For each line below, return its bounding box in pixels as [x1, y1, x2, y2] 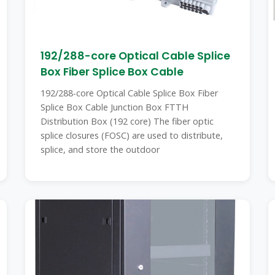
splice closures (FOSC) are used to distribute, [40, 130, 223, 141]
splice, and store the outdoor [40, 144, 160, 155]
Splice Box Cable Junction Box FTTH [40, 101, 188, 113]
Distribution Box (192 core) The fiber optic [40, 115, 214, 127]
